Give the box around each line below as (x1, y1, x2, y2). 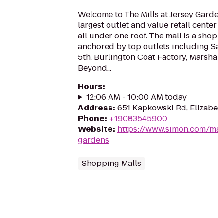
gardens (78, 134, 109, 145)
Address (78, 102, 113, 113)
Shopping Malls (82, 158, 141, 169)
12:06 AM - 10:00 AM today (86, 91, 187, 103)
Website (78, 124, 113, 135)
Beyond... (78, 62, 111, 73)
